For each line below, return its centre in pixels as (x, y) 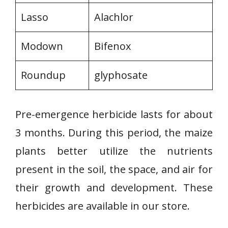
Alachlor (114, 17)
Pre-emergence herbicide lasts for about (114, 114)
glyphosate (121, 75)
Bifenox (112, 46)
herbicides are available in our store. (103, 206)
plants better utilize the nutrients (114, 151)
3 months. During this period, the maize (114, 133)
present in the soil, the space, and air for (114, 169)
